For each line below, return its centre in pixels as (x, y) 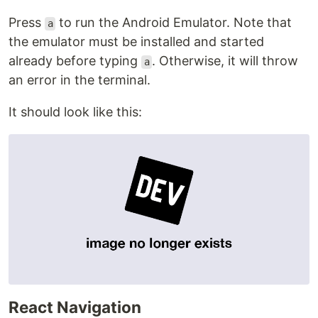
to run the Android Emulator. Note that (174, 23)
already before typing (75, 61)
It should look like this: (75, 112)
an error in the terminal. (79, 80)
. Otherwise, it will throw (225, 61)
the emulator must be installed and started (136, 42)
